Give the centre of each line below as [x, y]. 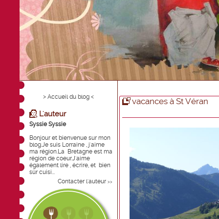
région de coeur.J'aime [60, 158]
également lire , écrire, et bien [70, 165]
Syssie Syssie [48, 124]
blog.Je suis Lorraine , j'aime [67, 145]
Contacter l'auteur [82, 181]
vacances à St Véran [170, 101]
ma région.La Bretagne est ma [71, 152]
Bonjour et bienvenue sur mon [70, 138]
